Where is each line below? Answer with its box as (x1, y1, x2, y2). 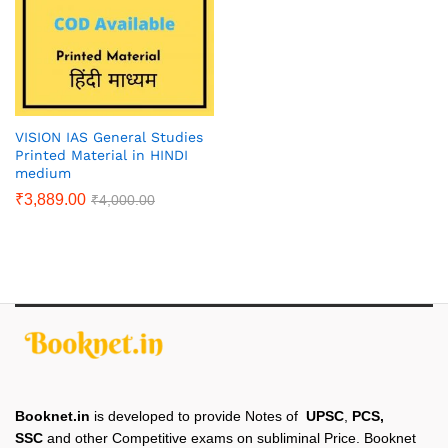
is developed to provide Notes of (90, 407, 306, 424)
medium (15, 164, 71, 181)
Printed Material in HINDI (15, 146, 188, 163)
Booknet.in (15, 407, 90, 424)
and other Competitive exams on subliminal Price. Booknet (43, 429, 416, 446)
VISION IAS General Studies (15, 128, 203, 145)
